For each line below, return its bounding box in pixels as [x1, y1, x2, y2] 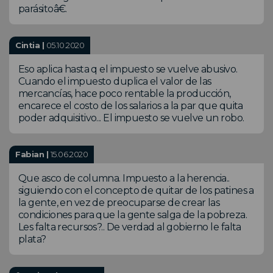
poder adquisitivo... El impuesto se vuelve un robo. [18, 112, 244, 124]
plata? [18, 233, 46, 246]
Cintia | [15, 40, 46, 51]
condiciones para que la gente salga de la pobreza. [18, 209, 247, 221]
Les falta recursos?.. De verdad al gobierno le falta [18, 221, 241, 233]
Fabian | [15, 149, 51, 160]
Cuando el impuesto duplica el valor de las [18, 76, 211, 88]
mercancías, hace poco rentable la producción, [18, 88, 231, 100]
